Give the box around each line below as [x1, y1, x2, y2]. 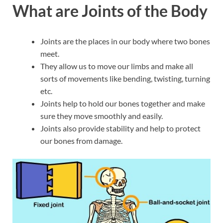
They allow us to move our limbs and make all [40, 61, 193, 71]
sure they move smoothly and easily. [40, 111, 164, 121]
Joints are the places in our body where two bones [40, 36, 210, 46]
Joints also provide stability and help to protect [40, 123, 201, 133]
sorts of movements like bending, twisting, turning [40, 74, 210, 84]
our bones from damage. [40, 136, 122, 146]
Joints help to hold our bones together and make [40, 99, 205, 109]
